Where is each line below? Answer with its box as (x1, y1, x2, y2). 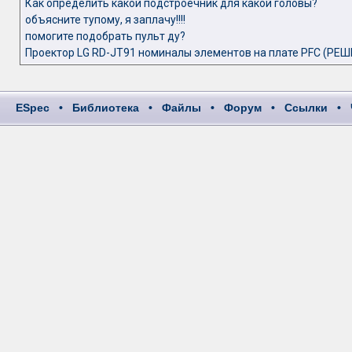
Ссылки (284, 101, 328, 114)
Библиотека (72, 101, 139, 114)
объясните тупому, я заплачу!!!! (24, 13, 185, 26)
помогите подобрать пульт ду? (24, 30, 185, 42)
